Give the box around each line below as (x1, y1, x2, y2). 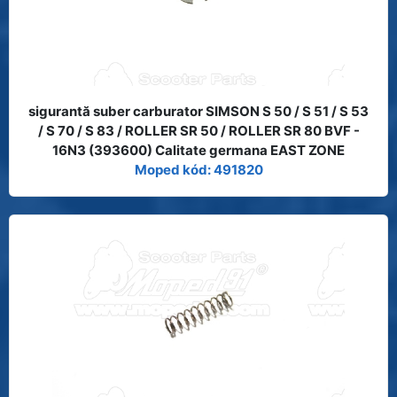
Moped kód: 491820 (134, 160, 263, 178)
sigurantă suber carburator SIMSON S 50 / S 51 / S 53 (28, 102, 369, 120)
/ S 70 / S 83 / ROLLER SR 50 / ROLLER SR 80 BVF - (37, 121, 360, 139)
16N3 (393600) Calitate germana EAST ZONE (52, 141, 345, 159)
